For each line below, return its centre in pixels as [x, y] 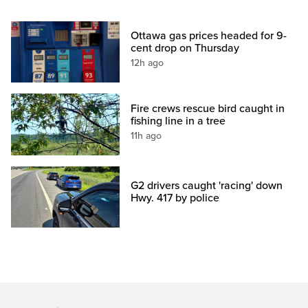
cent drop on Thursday [185, 48]
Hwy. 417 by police [175, 198]
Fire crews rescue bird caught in [208, 108]
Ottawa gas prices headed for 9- [209, 36]
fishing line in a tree [178, 121]
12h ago [147, 63]
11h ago [146, 135]
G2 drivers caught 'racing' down [207, 185]
